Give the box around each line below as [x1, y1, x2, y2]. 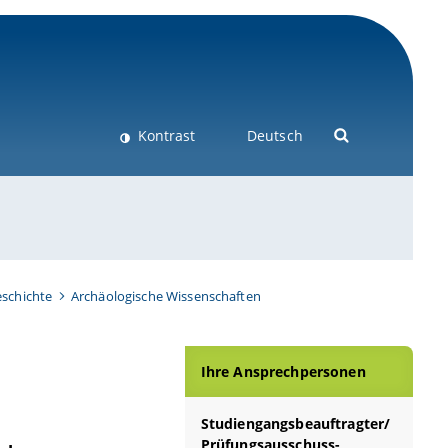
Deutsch [246, 126, 303, 146]
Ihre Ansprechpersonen [200, 362, 366, 382]
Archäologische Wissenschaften [70, 286, 261, 305]
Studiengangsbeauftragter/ [200, 413, 391, 433]
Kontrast [137, 126, 195, 146]
